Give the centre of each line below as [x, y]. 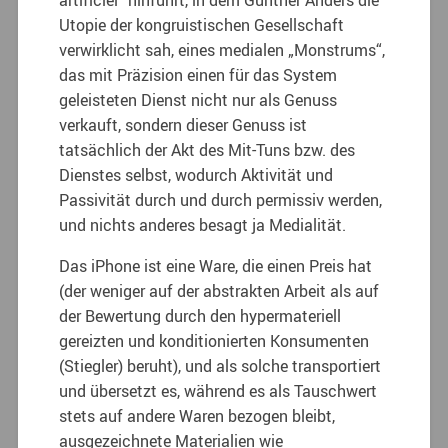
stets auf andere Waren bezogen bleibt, [197, 415]
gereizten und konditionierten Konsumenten [214, 340]
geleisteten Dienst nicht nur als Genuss [198, 99]
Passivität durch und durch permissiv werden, [221, 199]
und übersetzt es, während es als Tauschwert [218, 390]
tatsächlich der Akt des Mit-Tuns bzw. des [207, 149]
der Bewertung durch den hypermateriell [200, 315]
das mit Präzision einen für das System [198, 74]
